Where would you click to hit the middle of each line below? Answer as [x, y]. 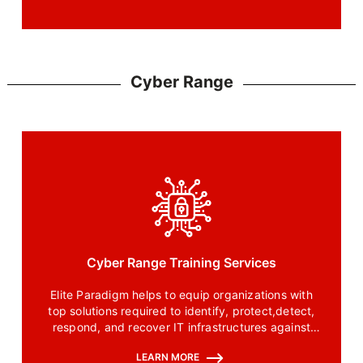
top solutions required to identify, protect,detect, [181, 311]
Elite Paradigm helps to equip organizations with [181, 295]
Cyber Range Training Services [181, 263]
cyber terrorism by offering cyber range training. [181, 344]
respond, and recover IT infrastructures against [181, 327]
